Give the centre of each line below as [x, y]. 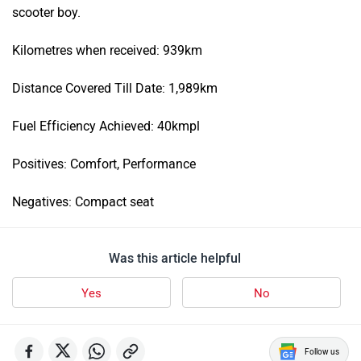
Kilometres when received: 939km [107, 51]
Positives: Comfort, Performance [104, 164]
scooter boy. [48, 13]
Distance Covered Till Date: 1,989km [115, 89]
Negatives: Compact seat [83, 202]
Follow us [322, 352]
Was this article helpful [174, 259]
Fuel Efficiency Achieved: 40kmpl [106, 127]
